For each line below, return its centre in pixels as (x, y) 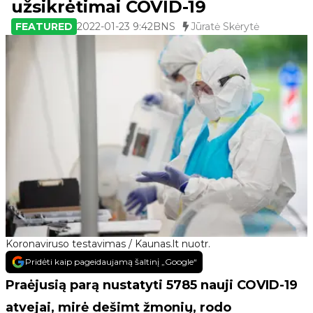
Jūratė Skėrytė (225, 27)
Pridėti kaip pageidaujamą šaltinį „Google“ (111, 261)
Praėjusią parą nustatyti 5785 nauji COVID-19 (152, 285)
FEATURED (44, 27)
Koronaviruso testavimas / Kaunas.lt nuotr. (108, 243)
